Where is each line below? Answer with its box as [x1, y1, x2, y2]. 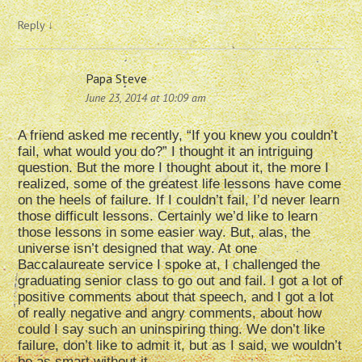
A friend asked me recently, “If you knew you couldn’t [18, 127, 339, 143]
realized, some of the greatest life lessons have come [18, 175, 342, 192]
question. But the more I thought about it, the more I [18, 159, 330, 175]
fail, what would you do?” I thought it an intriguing [18, 143, 314, 159]
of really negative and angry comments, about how [18, 305, 322, 321]
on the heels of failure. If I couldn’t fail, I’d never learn [18, 192, 340, 208]
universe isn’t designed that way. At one [18, 240, 258, 256]
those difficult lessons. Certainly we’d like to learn [18, 208, 318, 224]
